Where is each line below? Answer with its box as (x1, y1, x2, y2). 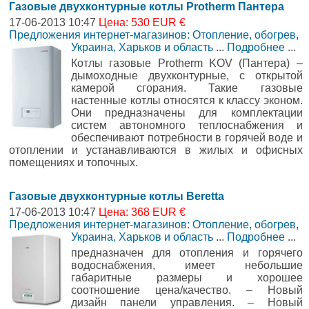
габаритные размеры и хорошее (71, 271, 303, 283)
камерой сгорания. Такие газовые (71, 81, 303, 94)
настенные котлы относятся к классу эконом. (71, 94, 303, 106)
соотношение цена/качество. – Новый (71, 283, 303, 296)
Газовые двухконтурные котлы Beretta (9, 190, 224, 202)
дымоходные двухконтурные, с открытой (71, 69, 303, 81)
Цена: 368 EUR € (99, 206, 186, 218)
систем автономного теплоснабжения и (71, 119, 303, 131)
